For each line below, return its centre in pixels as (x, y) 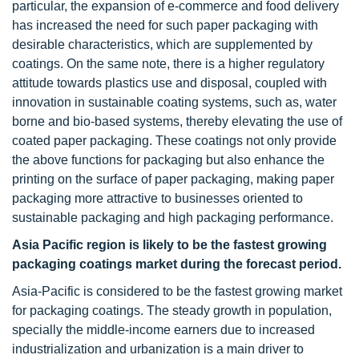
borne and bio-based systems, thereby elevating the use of (177, 121)
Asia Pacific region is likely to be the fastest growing (169, 245)
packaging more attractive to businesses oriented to (157, 198)
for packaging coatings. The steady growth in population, (172, 311)
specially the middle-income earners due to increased (163, 330)
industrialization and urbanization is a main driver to (158, 349)
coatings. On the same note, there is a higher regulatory (168, 64)
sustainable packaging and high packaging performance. (173, 218)
